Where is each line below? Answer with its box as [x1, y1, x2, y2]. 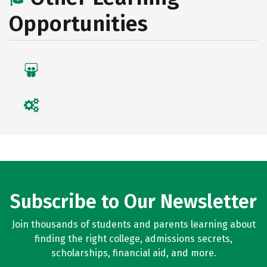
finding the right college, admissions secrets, [35, 233, 232, 244]
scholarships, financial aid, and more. [51, 247, 216, 259]
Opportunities [9, 11, 148, 37]
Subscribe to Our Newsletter [10, 190, 257, 213]
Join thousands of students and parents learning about [11, 219, 256, 230]
